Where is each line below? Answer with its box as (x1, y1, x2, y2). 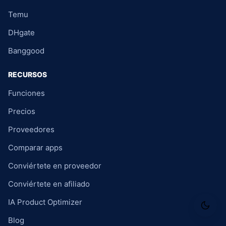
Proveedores (8, 125, 54, 134)
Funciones (8, 88, 45, 98)
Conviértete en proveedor (8, 161, 101, 171)
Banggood (8, 46, 44, 55)
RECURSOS (8, 70, 47, 79)
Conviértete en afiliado (8, 179, 90, 189)
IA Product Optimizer (8, 197, 82, 207)
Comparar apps (8, 143, 63, 152)
